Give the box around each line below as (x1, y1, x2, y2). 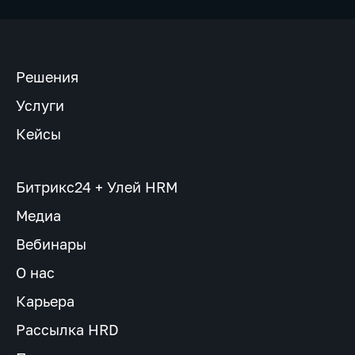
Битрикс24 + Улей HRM (16, 177, 177, 196)
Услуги (16, 96, 64, 114)
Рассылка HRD (16, 320, 119, 338)
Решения (16, 67, 78, 86)
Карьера (16, 292, 74, 310)
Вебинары (16, 235, 86, 253)
